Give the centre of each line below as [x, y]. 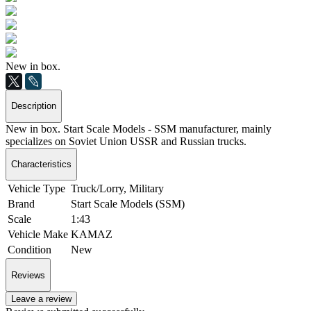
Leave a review [41, 299]
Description [34, 106]
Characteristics [41, 164]
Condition [30, 250]
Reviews [28, 275]
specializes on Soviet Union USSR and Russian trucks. [126, 141]
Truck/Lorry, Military [117, 189]
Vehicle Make [38, 235]
